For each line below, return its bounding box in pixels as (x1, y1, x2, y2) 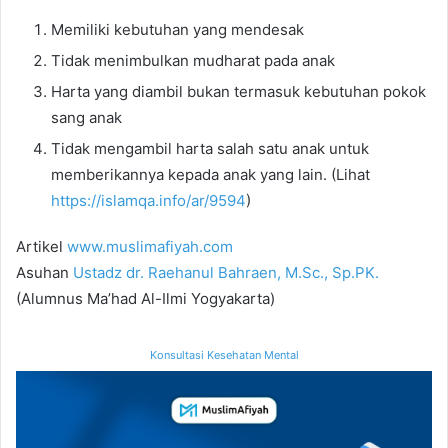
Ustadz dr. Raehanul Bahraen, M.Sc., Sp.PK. (73, 263, 379, 283)
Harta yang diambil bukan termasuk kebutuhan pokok (51, 82, 426, 102)
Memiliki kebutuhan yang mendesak (51, 20, 304, 40)
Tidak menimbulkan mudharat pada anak (51, 51, 335, 71)
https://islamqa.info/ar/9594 (51, 191, 246, 211)
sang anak (51, 108, 122, 128)
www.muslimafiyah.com (67, 237, 233, 257)
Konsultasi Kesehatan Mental (149, 348, 299, 363)
